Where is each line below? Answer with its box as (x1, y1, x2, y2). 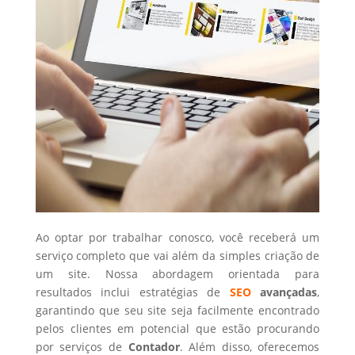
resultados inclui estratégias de (35, 284, 230, 300)
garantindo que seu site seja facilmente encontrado (35, 303, 320, 318)
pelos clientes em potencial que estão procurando (35, 321, 320, 336)
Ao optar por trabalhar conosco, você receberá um (35, 230, 320, 245)
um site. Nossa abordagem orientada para (35, 266, 320, 281)
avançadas (250, 284, 318, 300)
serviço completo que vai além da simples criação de (35, 248, 320, 263)
